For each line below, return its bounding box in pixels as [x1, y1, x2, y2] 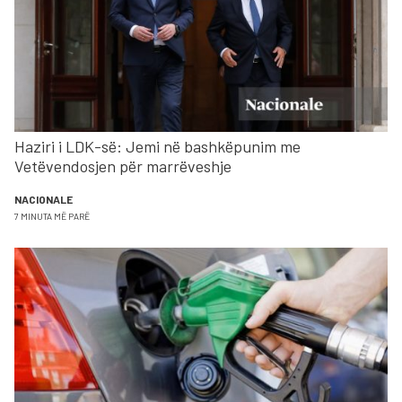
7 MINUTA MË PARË [14, 210, 90, 222]
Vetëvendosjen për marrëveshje [14, 155, 232, 176]
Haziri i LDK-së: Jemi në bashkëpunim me [14, 135, 301, 156]
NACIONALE [14, 192, 73, 205]
